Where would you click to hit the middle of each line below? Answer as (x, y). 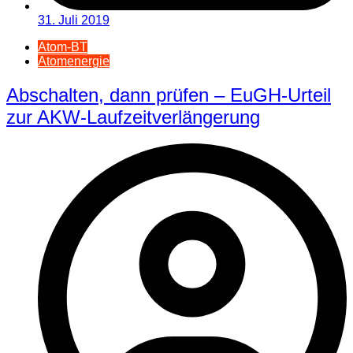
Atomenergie (74, 61)
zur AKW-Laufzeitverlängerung (133, 117)
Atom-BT (63, 46)
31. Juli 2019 (74, 20)
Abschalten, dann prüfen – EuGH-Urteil (169, 95)
